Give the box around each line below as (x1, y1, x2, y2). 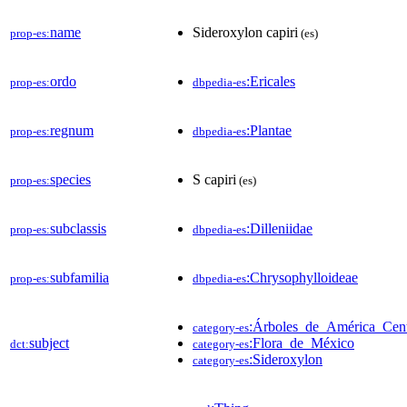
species (50, 171, 91, 187)
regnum (50, 122, 94, 138)
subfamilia (50, 269, 109, 285)
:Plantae (246, 122, 292, 138)
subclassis (50, 220, 106, 236)
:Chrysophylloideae (246, 269, 358, 285)
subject (29, 334, 69, 351)
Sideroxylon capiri (193, 24, 298, 40)
